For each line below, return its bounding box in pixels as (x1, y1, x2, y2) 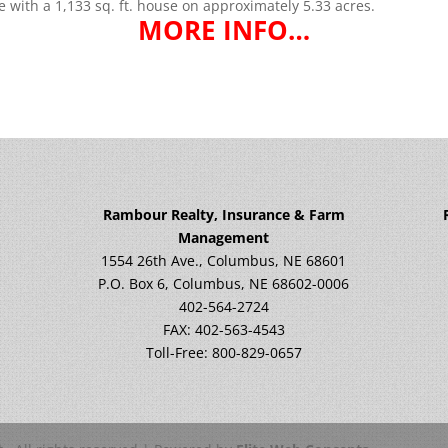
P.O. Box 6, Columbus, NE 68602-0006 (98, 273, 350, 293)
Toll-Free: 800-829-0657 (145, 342, 302, 362)
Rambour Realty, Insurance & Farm (102, 204, 345, 224)
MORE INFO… (138, 12, 310, 48)
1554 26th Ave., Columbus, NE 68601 (101, 250, 347, 270)
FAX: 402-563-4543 (162, 319, 285, 339)
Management (178, 227, 270, 247)
